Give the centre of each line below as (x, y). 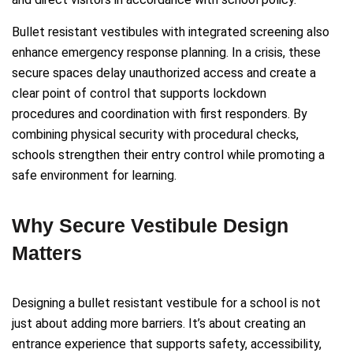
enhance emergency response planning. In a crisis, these (166, 53)
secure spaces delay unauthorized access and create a (164, 73)
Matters (47, 253)
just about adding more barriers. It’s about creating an (159, 324)
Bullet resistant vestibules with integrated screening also (171, 32)
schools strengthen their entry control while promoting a (168, 155)
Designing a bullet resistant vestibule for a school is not (166, 303)
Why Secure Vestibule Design (150, 226)
